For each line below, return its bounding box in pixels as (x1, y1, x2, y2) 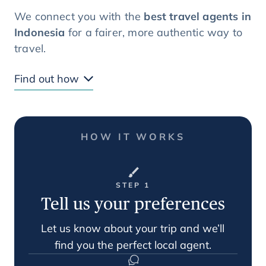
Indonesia (14, 26, 65, 39)
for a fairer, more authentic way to (65, 26, 243, 39)
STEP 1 (116, 180, 150, 189)
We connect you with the (14, 9, 144, 23)
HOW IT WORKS (81, 131, 185, 142)
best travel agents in (144, 9, 252, 23)
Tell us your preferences (41, 194, 225, 213)
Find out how (14, 72, 79, 85)
